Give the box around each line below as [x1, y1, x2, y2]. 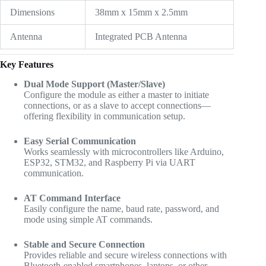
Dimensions [10, 7, 55, 17]
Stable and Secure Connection [24, 239, 145, 249]
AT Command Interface [24, 192, 121, 203]
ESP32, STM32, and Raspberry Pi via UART [24, 157, 195, 167]
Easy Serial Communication [24, 135, 136, 146]
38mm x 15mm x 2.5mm [95, 7, 188, 17]
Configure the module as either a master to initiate [24, 89, 209, 100]
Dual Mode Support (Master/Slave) [24, 78, 165, 89]
